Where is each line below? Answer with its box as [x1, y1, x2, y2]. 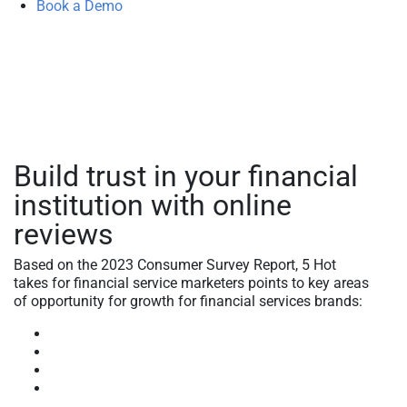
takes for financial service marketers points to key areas [14, 273, 369, 292]
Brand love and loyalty [50, 324, 193, 342]
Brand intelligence [50, 379, 164, 397]
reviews [14, 216, 114, 252]
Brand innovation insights [50, 361, 214, 379]
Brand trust [50, 342, 121, 361]
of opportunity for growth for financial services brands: [14, 292, 362, 310]
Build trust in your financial [14, 158, 358, 194]
